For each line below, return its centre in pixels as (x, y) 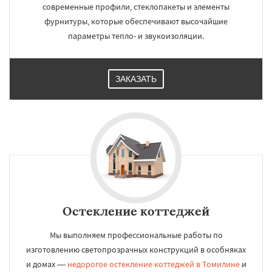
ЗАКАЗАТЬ (136, 79)
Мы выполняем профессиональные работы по (136, 235)
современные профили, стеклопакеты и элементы (136, 7)
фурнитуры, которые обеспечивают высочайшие (136, 21)
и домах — (46, 264)
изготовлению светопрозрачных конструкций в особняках (136, 250)
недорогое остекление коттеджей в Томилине (153, 264)
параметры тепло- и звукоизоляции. (136, 36)
